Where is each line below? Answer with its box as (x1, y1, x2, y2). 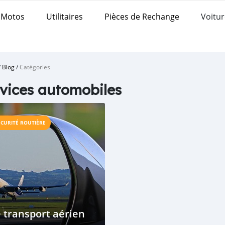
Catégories (20, 63, 50, 71)
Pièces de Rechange (104, 11, 179, 22)
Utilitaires (46, 11, 83, 22)
